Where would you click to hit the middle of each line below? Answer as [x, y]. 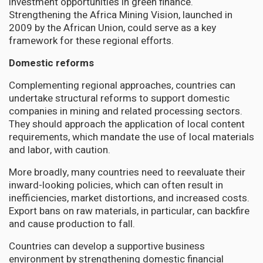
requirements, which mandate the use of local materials [131, 137]
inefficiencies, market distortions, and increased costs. [129, 198]
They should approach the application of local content [127, 124]
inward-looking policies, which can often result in [116, 185]
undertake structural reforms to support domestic [119, 98]
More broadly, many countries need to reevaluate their [127, 172]
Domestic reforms [51, 63]
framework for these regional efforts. [91, 41]
